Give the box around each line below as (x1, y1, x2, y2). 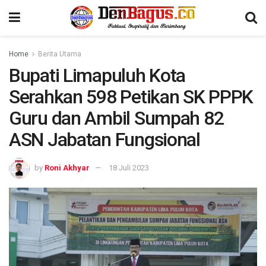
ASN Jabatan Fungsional (9, 128, 200, 151)
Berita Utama (38, 50, 81, 58)
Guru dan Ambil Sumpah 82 (9, 107, 224, 129)
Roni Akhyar (45, 163, 90, 172)
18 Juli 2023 (109, 163, 149, 172)
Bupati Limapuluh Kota (9, 64, 186, 87)
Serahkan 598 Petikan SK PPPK (9, 85, 254, 108)
